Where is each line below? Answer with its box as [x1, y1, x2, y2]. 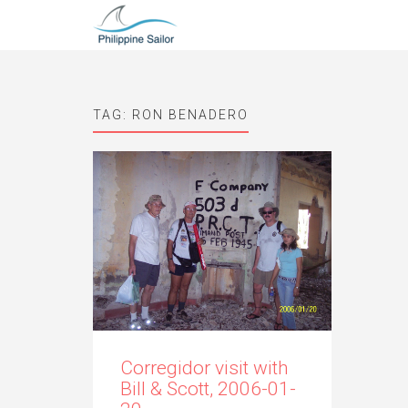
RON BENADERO [132, 107, 249, 122]
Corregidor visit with [120, 356, 289, 379]
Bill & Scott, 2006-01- [120, 377, 296, 400]
